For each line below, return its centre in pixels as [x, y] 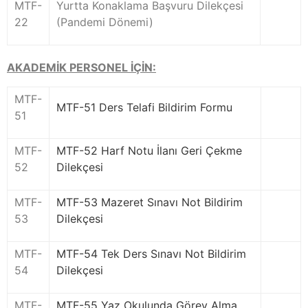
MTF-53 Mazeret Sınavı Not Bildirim [150, 202]
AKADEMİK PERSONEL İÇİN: [81, 67]
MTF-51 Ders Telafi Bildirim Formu [144, 107]
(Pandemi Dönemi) [105, 22]
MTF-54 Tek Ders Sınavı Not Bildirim [151, 254]
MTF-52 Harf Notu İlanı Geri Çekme [149, 151]
